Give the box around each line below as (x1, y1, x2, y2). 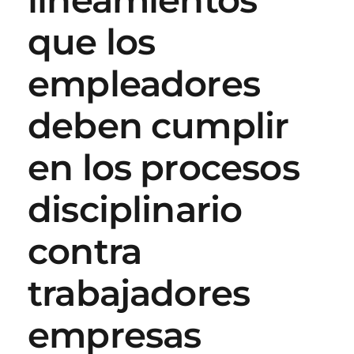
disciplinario (28, 187, 243, 231)
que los (28, 20, 156, 63)
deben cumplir (28, 104, 289, 147)
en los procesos (28, 145, 299, 189)
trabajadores (28, 271, 250, 314)
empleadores (28, 62, 260, 105)
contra (28, 229, 142, 273)
